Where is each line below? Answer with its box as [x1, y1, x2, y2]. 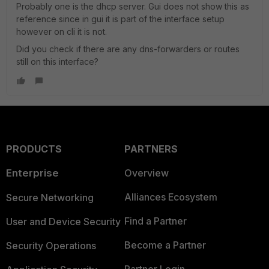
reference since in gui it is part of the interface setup [16, 14, 225, 24]
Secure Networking [6, 192, 94, 204]
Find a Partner [124, 215, 187, 227]
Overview [124, 167, 169, 179]
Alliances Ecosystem [124, 191, 217, 203]
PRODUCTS [6, 143, 62, 155]
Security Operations [6, 240, 96, 252]
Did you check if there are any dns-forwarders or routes [16, 44, 240, 54]
